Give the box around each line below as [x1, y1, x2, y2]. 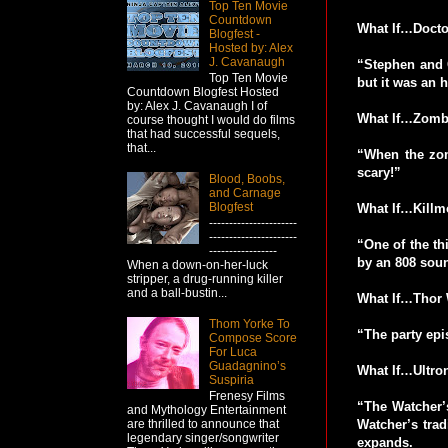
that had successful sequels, [127, 127, 280, 142]
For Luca [208, 345, 257, 360]
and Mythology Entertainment [127, 403, 286, 418]
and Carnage [208, 185, 281, 200]
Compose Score [208, 331, 297, 346]
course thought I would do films [127, 113, 295, 128]
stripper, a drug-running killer [127, 272, 283, 287]
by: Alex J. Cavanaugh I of [127, 99, 267, 114]
